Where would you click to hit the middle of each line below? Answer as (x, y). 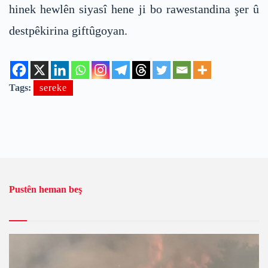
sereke (53, 88)
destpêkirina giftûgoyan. (68, 31)
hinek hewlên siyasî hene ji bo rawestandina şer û (134, 9)
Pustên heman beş (45, 190)
